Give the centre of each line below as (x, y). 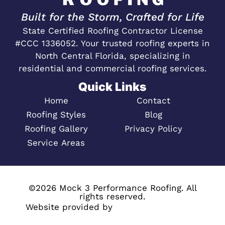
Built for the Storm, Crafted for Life (113, 17)
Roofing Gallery (58, 129)
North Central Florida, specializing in (113, 56)
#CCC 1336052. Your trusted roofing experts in (113, 43)
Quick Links (113, 87)
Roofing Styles (58, 115)
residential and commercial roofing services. (113, 69)
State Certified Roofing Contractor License (113, 31)
